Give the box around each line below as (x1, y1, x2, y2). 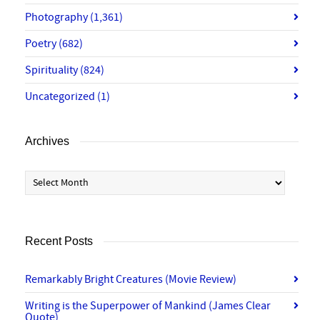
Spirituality (25, 62, 80, 77)
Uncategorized (25, 89, 97, 104)
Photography (25, 9, 90, 24)
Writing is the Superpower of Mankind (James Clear (25, 298, 271, 313)
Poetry (25, 36, 59, 51)
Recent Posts (25, 234, 93, 247)
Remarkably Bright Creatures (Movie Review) (25, 271, 236, 286)
